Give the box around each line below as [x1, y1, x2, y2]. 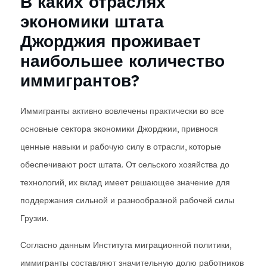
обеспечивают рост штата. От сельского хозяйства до [20, 159, 229, 170]
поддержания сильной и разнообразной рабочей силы [20, 195, 234, 206]
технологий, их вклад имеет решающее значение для [20, 177, 230, 188]
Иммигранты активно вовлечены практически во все [20, 105, 224, 116]
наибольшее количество [20, 50, 225, 71]
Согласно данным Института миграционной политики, [20, 240, 231, 250]
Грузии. [20, 213, 48, 223]
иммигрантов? [20, 70, 139, 91]
